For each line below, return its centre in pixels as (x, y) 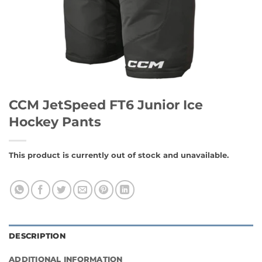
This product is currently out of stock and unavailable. (119, 155)
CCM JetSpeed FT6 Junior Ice (106, 105)
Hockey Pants (55, 122)
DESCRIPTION (37, 236)
